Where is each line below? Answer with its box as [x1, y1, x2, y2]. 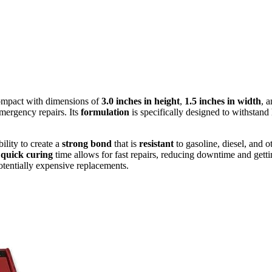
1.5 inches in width [185, 96, 261, 107]
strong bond [62, 138, 112, 149]
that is [112, 138, 139, 149]
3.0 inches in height [101, 96, 180, 107]
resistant [139, 138, 174, 149]
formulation [81, 107, 129, 118]
